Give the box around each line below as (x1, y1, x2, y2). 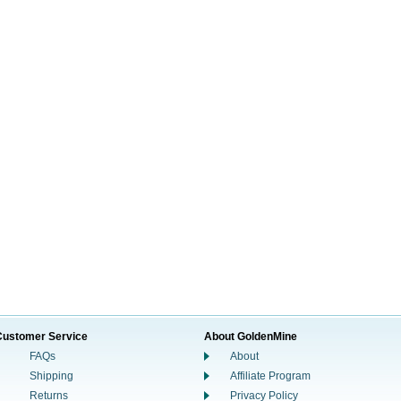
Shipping (30, 370, 73, 382)
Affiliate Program (230, 370, 311, 382)
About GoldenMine (204, 330, 297, 343)
